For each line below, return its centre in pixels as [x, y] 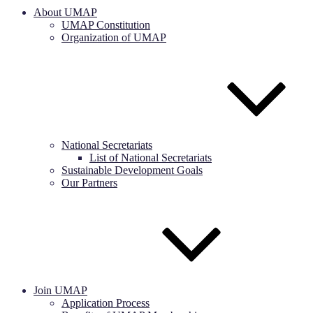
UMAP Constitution [106, 25]
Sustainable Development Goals [132, 170]
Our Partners [89, 183]
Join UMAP [60, 290]
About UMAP [65, 12]
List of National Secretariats [151, 158]
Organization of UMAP [114, 37]
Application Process [105, 303]
